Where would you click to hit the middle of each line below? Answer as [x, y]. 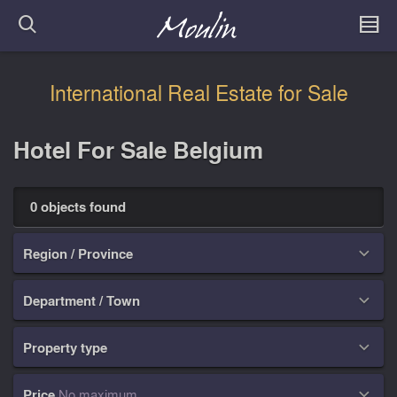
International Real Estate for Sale [198, 93]
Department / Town [82, 300]
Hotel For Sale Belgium [138, 150]
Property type [66, 347]
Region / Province [78, 253]
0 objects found [78, 206]
